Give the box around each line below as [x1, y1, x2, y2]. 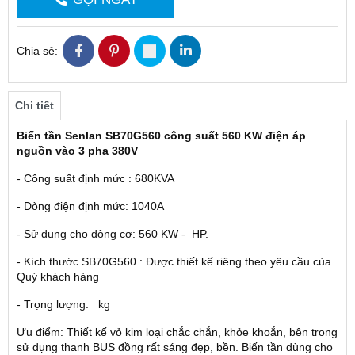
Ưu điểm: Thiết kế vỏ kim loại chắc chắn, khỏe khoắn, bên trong [17, 326, 338, 339]
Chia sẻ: [17, 44, 58, 57]
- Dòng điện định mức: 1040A [17, 200, 164, 213]
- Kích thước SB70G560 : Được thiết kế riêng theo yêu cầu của [17, 255, 331, 269]
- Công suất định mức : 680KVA [17, 172, 174, 185]
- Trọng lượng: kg [17, 298, 110, 311]
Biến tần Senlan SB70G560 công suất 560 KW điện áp [17, 129, 306, 143]
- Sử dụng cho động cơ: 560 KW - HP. [17, 227, 208, 241]
